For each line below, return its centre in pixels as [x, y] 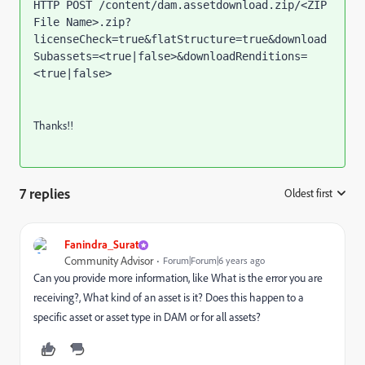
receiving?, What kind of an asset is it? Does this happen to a [169, 297]
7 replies [45, 193]
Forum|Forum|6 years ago [214, 260]
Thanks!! [53, 125]
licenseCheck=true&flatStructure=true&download [180, 39]
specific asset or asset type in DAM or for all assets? [147, 317]
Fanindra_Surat [101, 244]
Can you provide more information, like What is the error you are [178, 278]
